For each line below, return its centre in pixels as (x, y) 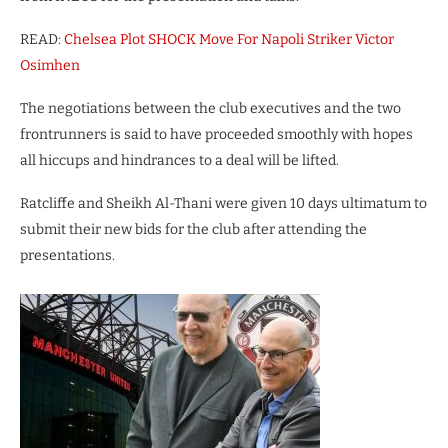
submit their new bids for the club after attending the (193, 229)
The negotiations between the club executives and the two (210, 108)
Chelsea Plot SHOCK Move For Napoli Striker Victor (229, 39)
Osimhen (50, 65)
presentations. (67, 255)
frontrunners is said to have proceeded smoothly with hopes (216, 134)
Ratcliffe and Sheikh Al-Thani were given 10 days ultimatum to (223, 203)
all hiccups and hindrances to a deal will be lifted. (179, 160)
